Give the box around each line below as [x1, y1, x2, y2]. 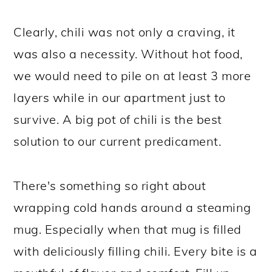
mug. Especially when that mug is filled [13, 221, 242, 237]
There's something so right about [13, 177, 206, 193]
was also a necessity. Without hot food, [13, 46, 243, 61]
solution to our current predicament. [13, 133, 222, 149]
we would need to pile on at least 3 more [13, 67, 251, 83]
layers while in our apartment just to [13, 89, 226, 105]
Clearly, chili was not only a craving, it [13, 24, 236, 39]
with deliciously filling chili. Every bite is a [13, 243, 257, 259]
